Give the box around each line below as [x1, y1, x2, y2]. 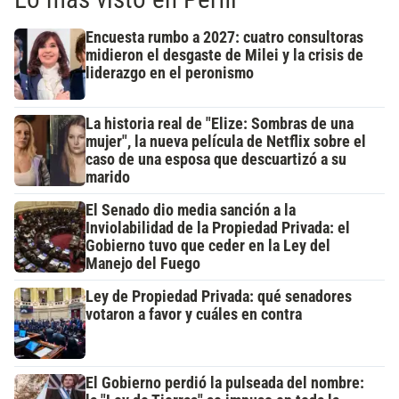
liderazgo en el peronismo [85, 63, 254, 82]
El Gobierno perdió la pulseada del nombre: [85, 373, 364, 392]
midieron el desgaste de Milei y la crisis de [85, 45, 363, 64]
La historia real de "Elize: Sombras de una [85, 114, 354, 133]
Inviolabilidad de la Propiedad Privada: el [85, 218, 350, 237]
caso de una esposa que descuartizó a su [85, 150, 346, 168]
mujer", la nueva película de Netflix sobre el [85, 132, 366, 151]
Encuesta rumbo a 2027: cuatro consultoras [85, 28, 363, 46]
